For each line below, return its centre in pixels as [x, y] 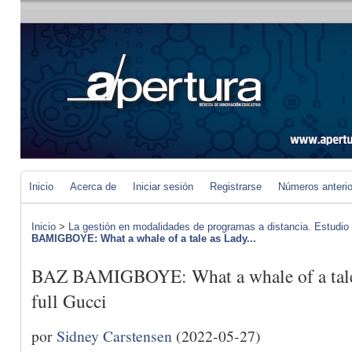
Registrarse [236, 187]
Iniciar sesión [163, 187]
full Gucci [69, 301]
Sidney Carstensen [114, 335]
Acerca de [93, 187]
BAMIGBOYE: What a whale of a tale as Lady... [144, 238]
